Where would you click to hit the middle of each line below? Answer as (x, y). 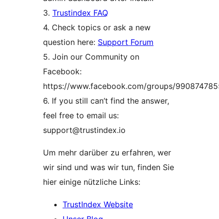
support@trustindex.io (84, 130)
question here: (70, 42)
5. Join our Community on (91, 56)
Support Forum (126, 42)
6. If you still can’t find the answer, (106, 100)
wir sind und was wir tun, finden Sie (109, 167)
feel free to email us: (81, 115)
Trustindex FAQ (80, 12)
